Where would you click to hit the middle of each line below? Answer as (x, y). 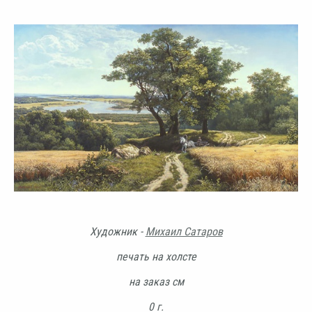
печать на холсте (156, 256)
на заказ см (156, 281)
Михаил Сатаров (184, 231)
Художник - (117, 231)
